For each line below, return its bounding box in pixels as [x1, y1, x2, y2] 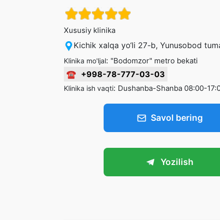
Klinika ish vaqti [64, 84, 113, 92]
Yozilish [160, 157, 193, 167]
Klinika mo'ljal [64, 56, 106, 65]
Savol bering [150, 112, 203, 123]
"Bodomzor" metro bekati [110, 56, 198, 65]
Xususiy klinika [64, 26, 115, 35]
